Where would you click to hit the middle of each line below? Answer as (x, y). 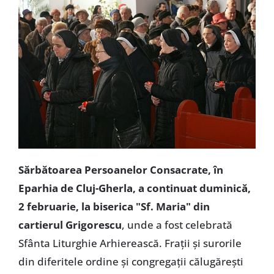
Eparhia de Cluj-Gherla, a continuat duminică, (134, 188)
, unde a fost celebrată (177, 224)
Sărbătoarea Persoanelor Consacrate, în (120, 169)
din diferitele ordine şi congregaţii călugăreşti (131, 261)
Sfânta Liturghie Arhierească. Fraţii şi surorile (130, 243)
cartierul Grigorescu (70, 224)
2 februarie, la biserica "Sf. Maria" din (114, 206)
